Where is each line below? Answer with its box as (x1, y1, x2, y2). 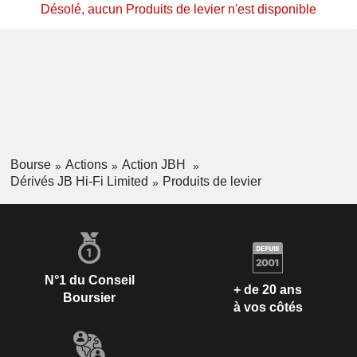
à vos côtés (233, 300, 303, 315)
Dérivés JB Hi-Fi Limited (10, 174, 148, 188)
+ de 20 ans (233, 283, 302, 297)
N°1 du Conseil (44, 273, 135, 287)
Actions (65, 158, 108, 172)
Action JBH (121, 158, 189, 172)
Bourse (10, 158, 51, 172)
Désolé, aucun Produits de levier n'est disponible (41, 2, 316, 17)
